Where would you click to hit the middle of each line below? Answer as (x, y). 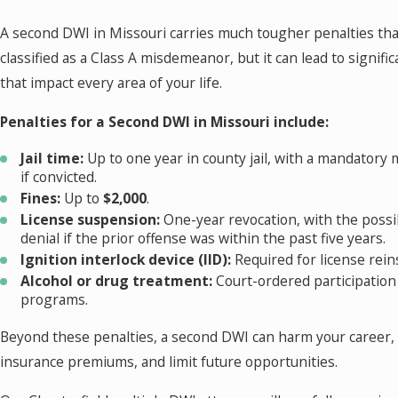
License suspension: (91, 220)
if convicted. (59, 176)
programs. (55, 300)
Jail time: (52, 158)
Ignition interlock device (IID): (126, 260)
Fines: (41, 198)
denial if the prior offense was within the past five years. (203, 239)
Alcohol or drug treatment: (117, 281)
